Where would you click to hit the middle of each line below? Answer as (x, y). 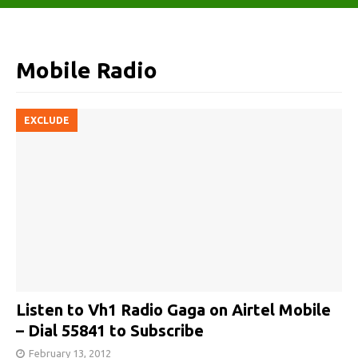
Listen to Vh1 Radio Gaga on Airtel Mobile (173, 310)
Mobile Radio (87, 70)
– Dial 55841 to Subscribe (110, 331)
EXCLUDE (47, 120)
